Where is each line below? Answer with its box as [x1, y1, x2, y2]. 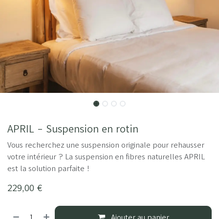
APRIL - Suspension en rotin [7, 122, 138, 135]
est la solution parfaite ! [7, 163, 90, 173]
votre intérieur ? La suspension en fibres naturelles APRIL [7, 152, 205, 161]
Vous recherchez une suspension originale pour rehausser [7, 140, 204, 150]
